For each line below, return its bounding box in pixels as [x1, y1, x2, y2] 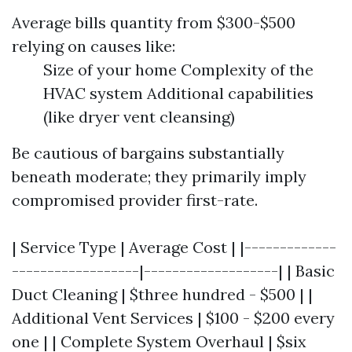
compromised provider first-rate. [12, 190, 258, 210]
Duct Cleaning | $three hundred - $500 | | [12, 284, 313, 304]
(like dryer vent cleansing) [43, 107, 235, 126]
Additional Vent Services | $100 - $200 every [12, 308, 335, 328]
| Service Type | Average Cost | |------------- [12, 237, 336, 257]
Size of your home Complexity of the [43, 60, 313, 79]
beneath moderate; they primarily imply [12, 167, 306, 186]
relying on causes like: [12, 36, 175, 56]
